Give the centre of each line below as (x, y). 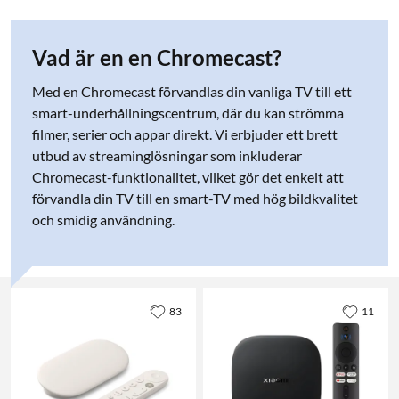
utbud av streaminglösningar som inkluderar (167, 155)
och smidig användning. (103, 219)
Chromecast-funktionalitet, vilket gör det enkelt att (188, 176)
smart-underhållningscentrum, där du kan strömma (188, 112)
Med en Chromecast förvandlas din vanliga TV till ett (192, 91)
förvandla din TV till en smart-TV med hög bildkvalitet (195, 198)
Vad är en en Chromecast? (157, 57)
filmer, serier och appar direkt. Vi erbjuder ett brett (185, 134)
